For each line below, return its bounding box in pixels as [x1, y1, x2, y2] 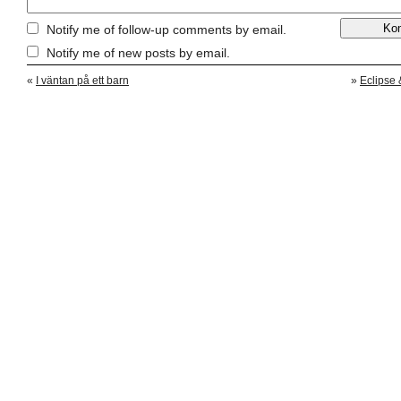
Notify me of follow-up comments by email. [47, 21, 286, 37]
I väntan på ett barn [36, 73, 129, 87]
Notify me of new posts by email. [47, 45, 230, 60]
